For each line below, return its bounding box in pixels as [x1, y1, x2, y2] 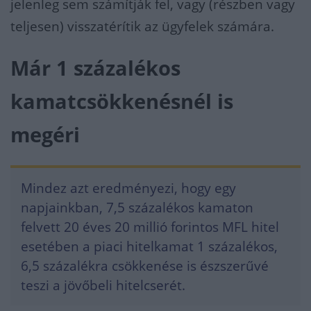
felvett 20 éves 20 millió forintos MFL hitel [21, 218, 279, 236]
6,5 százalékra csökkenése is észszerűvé [21, 257, 269, 275]
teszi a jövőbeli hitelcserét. [21, 276, 185, 294]
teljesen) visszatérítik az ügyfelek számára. [10, 17, 274, 35]
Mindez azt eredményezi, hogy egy [21, 179, 236, 197]
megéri [10, 121, 80, 148]
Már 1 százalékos [10, 55, 180, 81]
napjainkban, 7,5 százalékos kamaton [21, 199, 253, 217]
